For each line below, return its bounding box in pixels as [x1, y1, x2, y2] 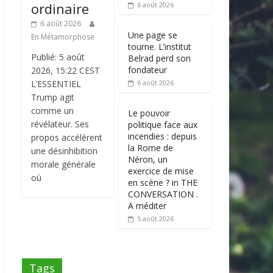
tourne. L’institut [128, 40, 192, 52]
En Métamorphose [31, 31, 94, 42]
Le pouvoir [128, 107, 171, 119]
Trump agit [31, 91, 74, 103]
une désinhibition [31, 144, 97, 157]
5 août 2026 [137, 213, 174, 223]
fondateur [128, 63, 168, 76]
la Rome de [128, 141, 174, 154]
